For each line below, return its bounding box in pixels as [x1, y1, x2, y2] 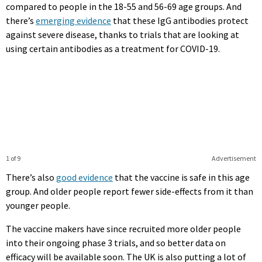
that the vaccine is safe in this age [113, 171, 250, 184]
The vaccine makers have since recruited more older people [6, 223, 241, 235]
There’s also [6, 171, 56, 184]
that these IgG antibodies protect [111, 15, 249, 27]
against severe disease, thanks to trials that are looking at [6, 29, 239, 41]
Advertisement [211, 154, 256, 163]
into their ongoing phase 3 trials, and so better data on [6, 237, 226, 249]
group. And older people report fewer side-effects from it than [6, 185, 253, 198]
